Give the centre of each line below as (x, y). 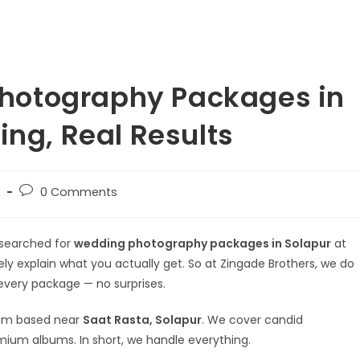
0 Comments (79, 192)
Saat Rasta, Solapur (142, 320)
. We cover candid (252, 320)
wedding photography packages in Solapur (202, 243)
